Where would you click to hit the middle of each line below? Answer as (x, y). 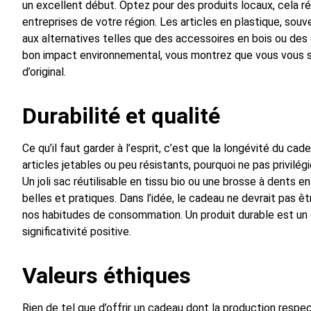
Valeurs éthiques (107, 276)
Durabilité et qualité (121, 116)
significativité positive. (77, 232)
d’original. (44, 72)
